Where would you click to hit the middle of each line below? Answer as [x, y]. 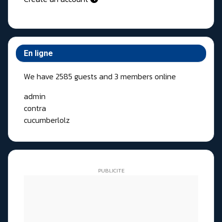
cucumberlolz [47, 120]
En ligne [38, 54]
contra [35, 108]
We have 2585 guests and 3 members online [100, 77]
